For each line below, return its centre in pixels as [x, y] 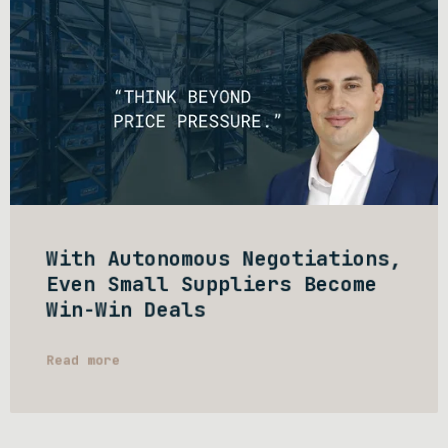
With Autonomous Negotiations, [224, 258]
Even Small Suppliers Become [212, 284]
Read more [83, 360]
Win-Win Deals [126, 309]
